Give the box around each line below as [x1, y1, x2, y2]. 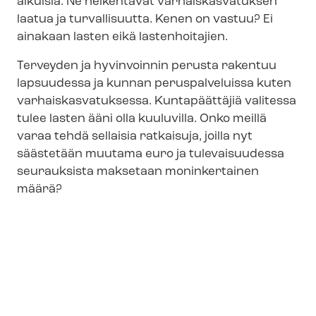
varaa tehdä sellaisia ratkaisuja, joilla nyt [17, 130, 253, 143]
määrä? [17, 183, 62, 196]
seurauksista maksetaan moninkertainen [17, 166, 259, 178]
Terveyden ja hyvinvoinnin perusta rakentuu [17, 60, 276, 73]
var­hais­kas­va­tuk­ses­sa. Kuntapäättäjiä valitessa [17, 95, 296, 108]
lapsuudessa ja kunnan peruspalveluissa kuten [17, 78, 291, 90]
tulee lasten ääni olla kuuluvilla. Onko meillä [17, 113, 267, 126]
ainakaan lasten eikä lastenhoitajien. [17, 31, 228, 44]
